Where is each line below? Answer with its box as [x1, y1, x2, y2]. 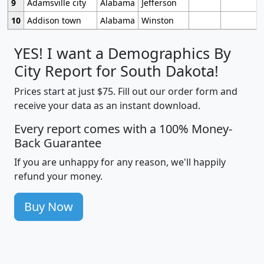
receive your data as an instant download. [14, 99, 200, 113]
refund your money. [14, 170, 103, 183]
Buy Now [24, 199, 73, 215]
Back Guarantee [14, 135, 101, 151]
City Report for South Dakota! [14, 61, 219, 81]
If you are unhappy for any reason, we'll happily [14, 156, 226, 169]
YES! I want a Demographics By [14, 43, 231, 64]
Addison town [27, 15, 81, 27]
